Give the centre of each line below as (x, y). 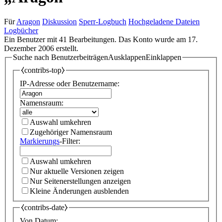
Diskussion (59, 21)
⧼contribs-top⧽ (43, 70)
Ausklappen (127, 57)
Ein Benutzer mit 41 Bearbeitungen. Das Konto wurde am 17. (101, 39)
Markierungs (40, 141)
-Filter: (70, 141)
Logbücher (21, 30)
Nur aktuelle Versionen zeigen (77, 171)
